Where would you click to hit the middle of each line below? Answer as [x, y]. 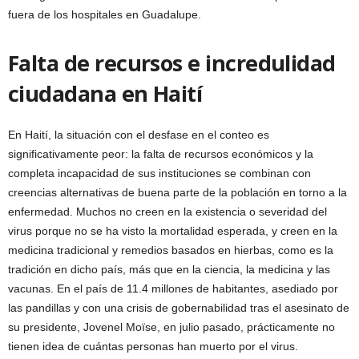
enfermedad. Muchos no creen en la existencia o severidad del [167, 211]
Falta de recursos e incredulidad [172, 63]
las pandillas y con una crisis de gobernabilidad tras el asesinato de [179, 307]
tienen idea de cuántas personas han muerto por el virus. [153, 346]
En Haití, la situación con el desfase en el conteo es [139, 134]
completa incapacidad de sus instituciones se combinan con [159, 173]
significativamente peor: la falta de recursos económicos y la [161, 153]
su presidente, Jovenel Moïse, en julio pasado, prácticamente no [171, 327]
